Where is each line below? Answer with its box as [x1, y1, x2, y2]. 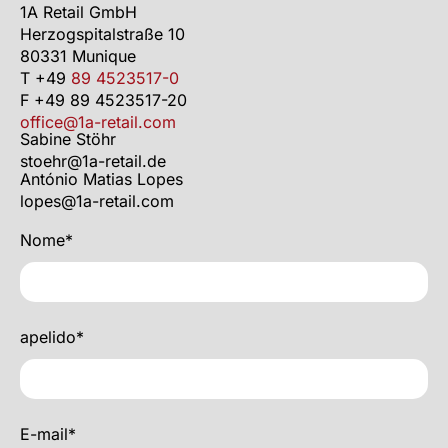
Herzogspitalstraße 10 [20, 23, 185, 44]
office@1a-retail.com [20, 111, 176, 132]
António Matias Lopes [20, 168, 183, 189]
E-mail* [20, 423, 76, 444]
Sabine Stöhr [20, 129, 116, 150]
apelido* [20, 326, 84, 347]
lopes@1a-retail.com [20, 190, 174, 211]
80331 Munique [20, 45, 136, 66]
